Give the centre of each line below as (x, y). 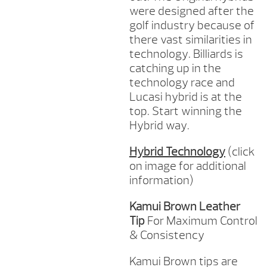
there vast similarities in (190, 40)
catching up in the (175, 69)
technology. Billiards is (186, 54)
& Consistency (167, 235)
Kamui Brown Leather (184, 207)
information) (161, 181)
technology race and (182, 83)
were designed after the (191, 11)
